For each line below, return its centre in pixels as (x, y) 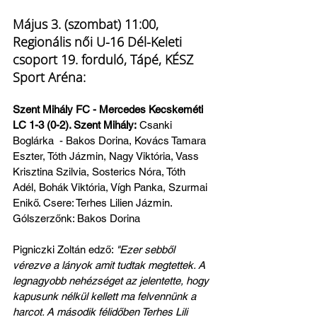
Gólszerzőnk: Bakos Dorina (76, 219)
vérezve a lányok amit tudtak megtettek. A (110, 265)
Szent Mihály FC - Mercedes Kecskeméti (109, 110)
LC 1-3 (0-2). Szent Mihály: (75, 125)
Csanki (156, 125)
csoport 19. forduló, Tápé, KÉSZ (105, 60)
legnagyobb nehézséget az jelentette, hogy (112, 281)
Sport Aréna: (49, 77)
